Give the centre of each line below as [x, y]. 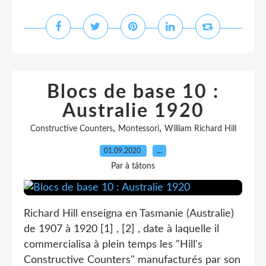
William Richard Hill [200, 129]
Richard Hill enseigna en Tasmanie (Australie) [129, 214]
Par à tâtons [133, 166]
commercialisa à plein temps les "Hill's [113, 245]
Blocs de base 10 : [133, 92]
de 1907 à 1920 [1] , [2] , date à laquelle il [121, 229]
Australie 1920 [133, 111]
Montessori [138, 129]
